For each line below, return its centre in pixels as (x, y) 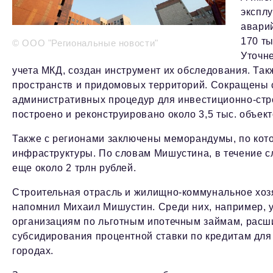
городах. (33, 251)
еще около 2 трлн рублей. (74, 168)
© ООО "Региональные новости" (85, 43)
